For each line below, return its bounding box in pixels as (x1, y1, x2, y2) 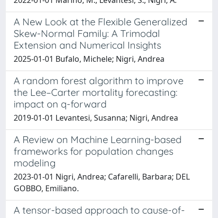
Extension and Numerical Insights (14, 38, 161, 51)
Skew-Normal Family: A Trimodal (14, 27, 160, 39)
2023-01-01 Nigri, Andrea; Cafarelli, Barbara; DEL (14, 171, 190, 182)
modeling (14, 156, 55, 169)
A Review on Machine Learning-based (14, 133, 182, 145)
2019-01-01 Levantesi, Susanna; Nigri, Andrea (14, 112, 178, 123)
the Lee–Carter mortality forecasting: (14, 86, 178, 98)
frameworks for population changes (14, 145, 173, 157)
